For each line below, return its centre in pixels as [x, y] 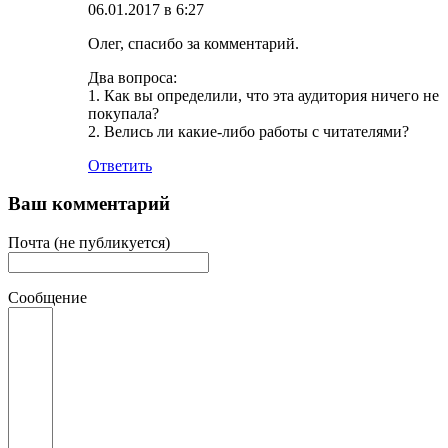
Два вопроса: [132, 77]
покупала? [123, 113]
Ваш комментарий [89, 204]
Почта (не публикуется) [89, 243]
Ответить [120, 165]
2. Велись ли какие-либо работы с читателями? [248, 131]
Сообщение [47, 298]
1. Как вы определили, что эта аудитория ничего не [263, 95]
